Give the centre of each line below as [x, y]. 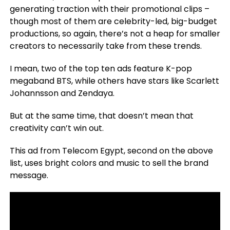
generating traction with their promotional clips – [109, 9]
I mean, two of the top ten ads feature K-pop [101, 69]
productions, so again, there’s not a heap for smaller [115, 34]
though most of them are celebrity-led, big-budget [113, 21]
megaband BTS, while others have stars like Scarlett [114, 81]
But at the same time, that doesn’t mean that [101, 116]
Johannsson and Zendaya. [62, 93]
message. [29, 175]
